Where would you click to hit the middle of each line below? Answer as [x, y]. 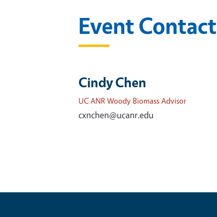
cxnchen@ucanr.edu [116, 115]
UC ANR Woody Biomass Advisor [132, 101]
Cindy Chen [112, 82]
